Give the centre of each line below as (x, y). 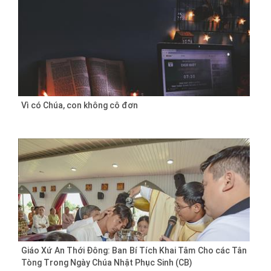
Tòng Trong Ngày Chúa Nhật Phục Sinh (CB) (107, 263)
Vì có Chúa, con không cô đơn (80, 106)
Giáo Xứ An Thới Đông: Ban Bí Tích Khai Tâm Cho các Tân (134, 251)
